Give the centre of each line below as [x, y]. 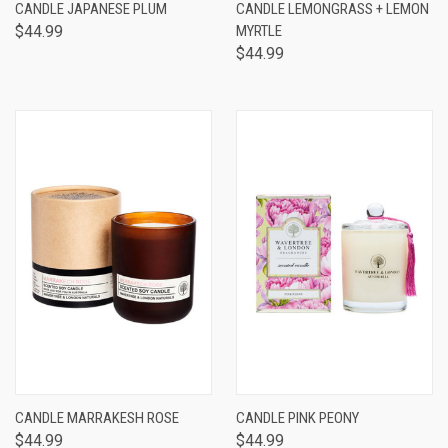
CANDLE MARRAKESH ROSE [97, 418]
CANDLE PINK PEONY [297, 418]
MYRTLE [259, 31]
